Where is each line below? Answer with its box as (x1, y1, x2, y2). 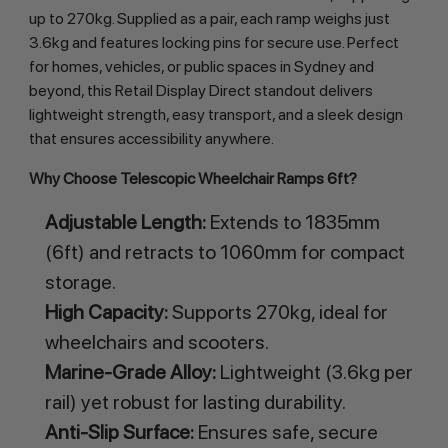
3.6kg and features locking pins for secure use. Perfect (28, 33, 399, 53)
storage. (44, 270, 116, 295)
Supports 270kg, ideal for (167, 300, 388, 325)
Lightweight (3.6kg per (215, 360, 413, 385)
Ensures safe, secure (193, 420, 378, 445)
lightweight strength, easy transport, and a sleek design (28, 105, 403, 125)
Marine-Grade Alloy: (44, 360, 216, 385)
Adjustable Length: (44, 210, 206, 235)
